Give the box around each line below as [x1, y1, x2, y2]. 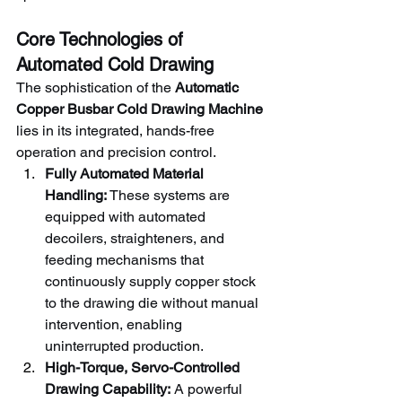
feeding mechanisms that [45, 250, 207, 268]
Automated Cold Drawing [16, 53, 214, 75]
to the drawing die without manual [45, 293, 262, 311]
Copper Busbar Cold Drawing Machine [16, 100, 263, 118]
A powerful [170, 380, 246, 398]
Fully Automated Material [45, 164, 207, 182]
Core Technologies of [16, 28, 188, 50]
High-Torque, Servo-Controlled [45, 358, 243, 376]
